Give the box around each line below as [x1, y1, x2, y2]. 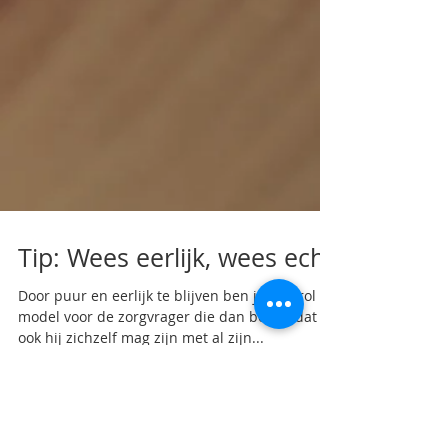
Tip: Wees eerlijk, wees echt [18, 241, 334, 274]
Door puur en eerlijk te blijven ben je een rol [18, 286, 316, 305]
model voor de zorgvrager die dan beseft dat [18, 307, 317, 326]
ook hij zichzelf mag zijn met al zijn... [18, 328, 264, 347]
